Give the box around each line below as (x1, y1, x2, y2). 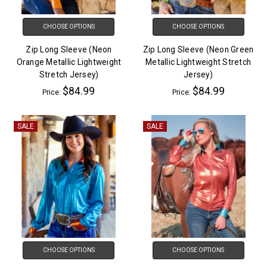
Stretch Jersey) (39, 70, 99, 80)
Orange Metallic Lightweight (16, 57, 122, 67)
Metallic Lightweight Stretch (145, 57, 252, 67)
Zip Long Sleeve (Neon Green (142, 45, 254, 55)
